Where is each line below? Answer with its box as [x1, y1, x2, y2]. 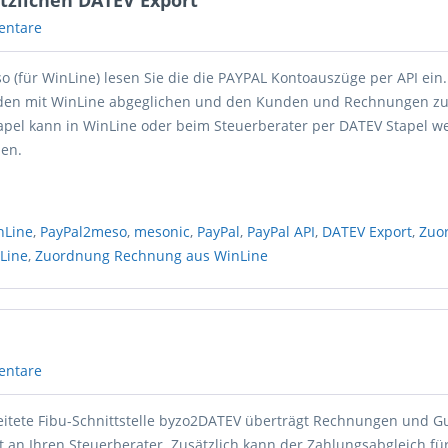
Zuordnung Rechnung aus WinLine [35, 246, 269, 265]
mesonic [134, 222, 191, 241]
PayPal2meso [40, 222, 128, 241]
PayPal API [247, 222, 316, 241]
